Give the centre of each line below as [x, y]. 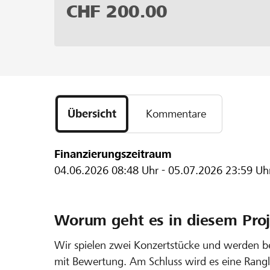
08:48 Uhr [135, 170]
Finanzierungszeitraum [113, 154]
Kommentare [176, 114]
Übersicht [92, 114]
